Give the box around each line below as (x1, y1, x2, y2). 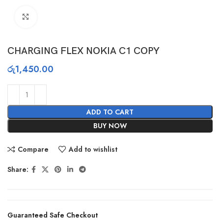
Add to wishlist (68, 144, 117, 154)
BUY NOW (93, 121, 127, 131)
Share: (7, 165, 28, 175)
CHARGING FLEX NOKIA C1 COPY (7, 45, 160, 57)
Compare (17, 144, 49, 154)
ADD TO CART (86, 107, 134, 117)
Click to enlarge (36, 12, 83, 22)
